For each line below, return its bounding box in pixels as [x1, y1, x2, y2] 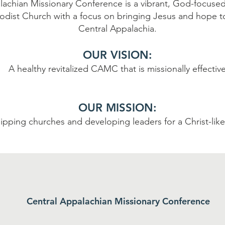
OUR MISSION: [78, 101, 157, 115]
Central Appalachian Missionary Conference [26, 195, 210, 207]
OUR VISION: [82, 48, 152, 62]
